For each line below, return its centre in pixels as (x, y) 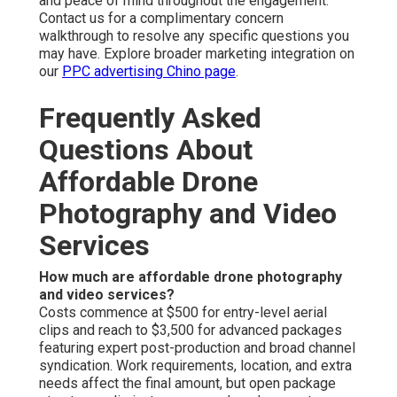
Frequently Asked (150, 118)
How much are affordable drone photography (191, 277)
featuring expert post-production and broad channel (197, 348)
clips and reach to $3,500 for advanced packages (191, 331)
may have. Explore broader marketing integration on (197, 54)
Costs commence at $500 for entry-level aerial (183, 313)
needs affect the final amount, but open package (187, 384)
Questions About (146, 150)
